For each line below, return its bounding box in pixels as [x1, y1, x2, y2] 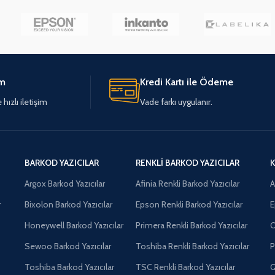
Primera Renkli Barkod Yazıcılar [136, 219, 248, 231]
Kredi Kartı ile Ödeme [140, 76, 233, 88]
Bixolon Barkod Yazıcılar [24, 198, 112, 210]
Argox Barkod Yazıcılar [24, 177, 105, 189]
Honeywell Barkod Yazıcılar [24, 219, 123, 231]
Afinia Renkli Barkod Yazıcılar [136, 177, 240, 189]
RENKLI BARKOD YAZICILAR [136, 157, 240, 168]
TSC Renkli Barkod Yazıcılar [136, 261, 236, 273]
